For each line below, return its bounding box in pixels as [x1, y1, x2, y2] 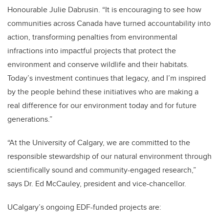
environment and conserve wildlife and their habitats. [7, 58, 189, 70]
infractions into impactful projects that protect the [7, 44, 176, 56]
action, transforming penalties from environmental [7, 31, 177, 43]
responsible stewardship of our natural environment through [7, 150, 212, 162]
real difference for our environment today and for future [7, 99, 197, 111]
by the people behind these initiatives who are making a [7, 86, 198, 97]
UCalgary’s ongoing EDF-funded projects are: [7, 201, 161, 213]
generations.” [7, 113, 54, 125]
